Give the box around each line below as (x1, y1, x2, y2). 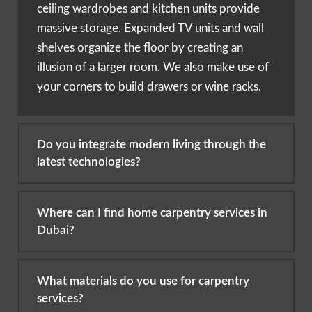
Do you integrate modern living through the (37, 139, 266, 151)
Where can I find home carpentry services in (37, 207, 267, 219)
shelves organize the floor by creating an (37, 41, 243, 54)
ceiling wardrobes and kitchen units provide (37, 2, 260, 15)
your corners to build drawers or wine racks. (37, 80, 261, 93)
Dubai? (37, 224, 75, 237)
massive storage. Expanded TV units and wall (37, 22, 264, 34)
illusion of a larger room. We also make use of (37, 61, 269, 73)
